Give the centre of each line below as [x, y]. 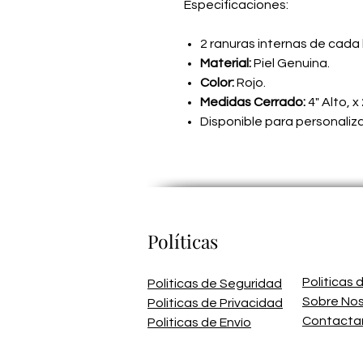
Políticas [183, 241]
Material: [226, 64]
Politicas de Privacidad [215, 303]
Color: [218, 83]
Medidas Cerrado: [253, 102]
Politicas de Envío [199, 323]
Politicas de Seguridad [215, 284]
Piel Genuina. [290, 64]
